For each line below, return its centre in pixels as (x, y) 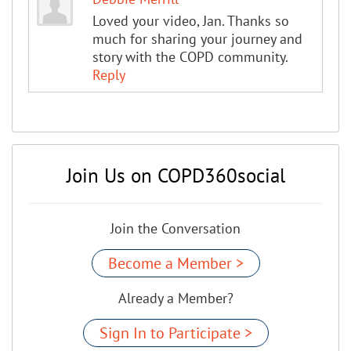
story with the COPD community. (190, 56)
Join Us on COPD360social (175, 175)
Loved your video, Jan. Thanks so (190, 20)
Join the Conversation (175, 228)
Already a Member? (175, 298)
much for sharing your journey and (197, 38)
